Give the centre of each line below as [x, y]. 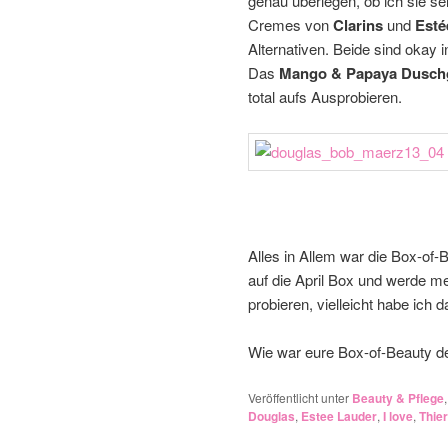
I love [398, 415]
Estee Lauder [339, 415]
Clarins [358, 24]
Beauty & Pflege [398, 397]
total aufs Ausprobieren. [325, 96]
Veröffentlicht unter [298, 397]
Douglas [271, 415]
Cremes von [290, 24]
